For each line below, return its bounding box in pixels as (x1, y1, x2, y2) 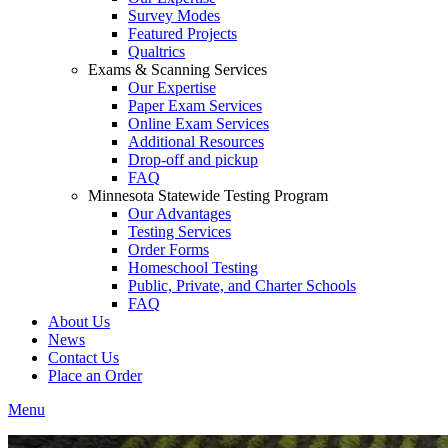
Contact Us (48, 348, 119, 366)
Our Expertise (128, 78, 216, 96)
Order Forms (128, 240, 209, 258)
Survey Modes (128, 6, 220, 24)
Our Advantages (128, 204, 231, 222)
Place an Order (48, 366, 142, 384)
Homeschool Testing (128, 258, 258, 276)
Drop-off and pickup (128, 150, 258, 168)
